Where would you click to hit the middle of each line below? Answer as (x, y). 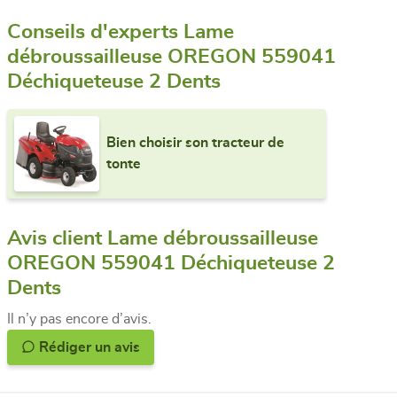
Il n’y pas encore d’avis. (79, 319)
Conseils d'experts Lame (121, 32)
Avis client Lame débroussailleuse (163, 238)
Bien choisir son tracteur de (195, 143)
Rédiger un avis (127, 347)
